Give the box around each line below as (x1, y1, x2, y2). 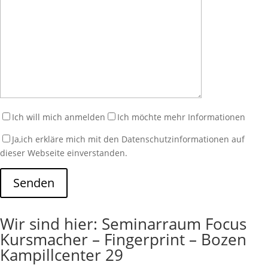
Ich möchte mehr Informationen (117, 111, 245, 123)
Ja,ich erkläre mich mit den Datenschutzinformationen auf (12, 133, 245, 145)
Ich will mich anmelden (12, 111, 105, 123)
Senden (13, 175, 54, 191)
